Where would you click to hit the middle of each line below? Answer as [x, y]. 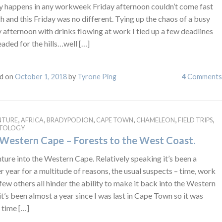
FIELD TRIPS [195, 120]
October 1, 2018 [41, 76]
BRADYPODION [70, 120]
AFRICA [32, 120]
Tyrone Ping [97, 76]
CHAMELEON [155, 120]
